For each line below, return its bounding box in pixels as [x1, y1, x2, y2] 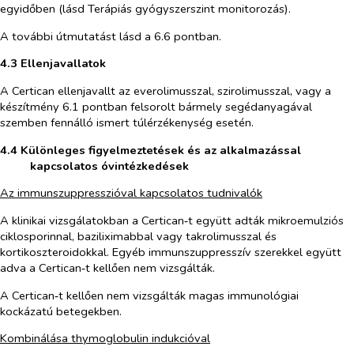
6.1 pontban [62, 98, 127, 115]
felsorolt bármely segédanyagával [127, 98, 312, 115]
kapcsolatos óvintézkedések [29, 157, 189, 174]
